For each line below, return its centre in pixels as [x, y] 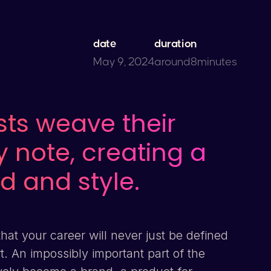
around [172, 62]
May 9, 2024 [124, 62]
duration [176, 44]
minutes [217, 62]
